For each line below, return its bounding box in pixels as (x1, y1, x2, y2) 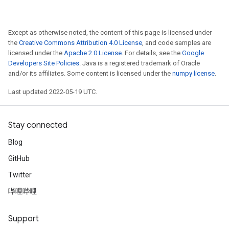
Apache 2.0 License (64, 49, 122, 57)
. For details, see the (122, 49, 182, 57)
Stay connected (8, 120, 67, 130)
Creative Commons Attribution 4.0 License (19, 39, 142, 47)
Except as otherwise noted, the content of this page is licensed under (8, 29, 212, 36)
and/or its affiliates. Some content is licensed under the (8, 70, 172, 77)
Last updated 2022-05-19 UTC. (8, 88, 97, 96)
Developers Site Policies (8, 59, 79, 67)
